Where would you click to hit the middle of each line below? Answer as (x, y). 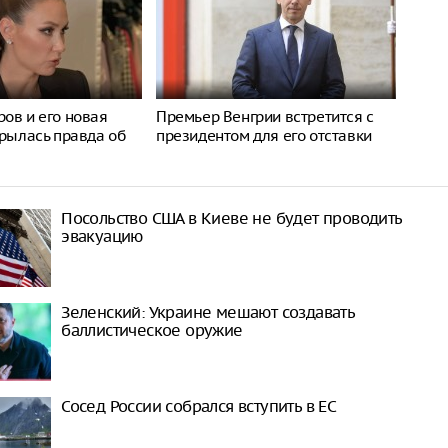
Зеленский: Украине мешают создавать (208, 312)
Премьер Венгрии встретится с (265, 116)
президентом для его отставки (264, 135)
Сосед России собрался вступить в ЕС (199, 406)
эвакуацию (102, 236)
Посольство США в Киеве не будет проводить (231, 218)
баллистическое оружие (152, 330)
